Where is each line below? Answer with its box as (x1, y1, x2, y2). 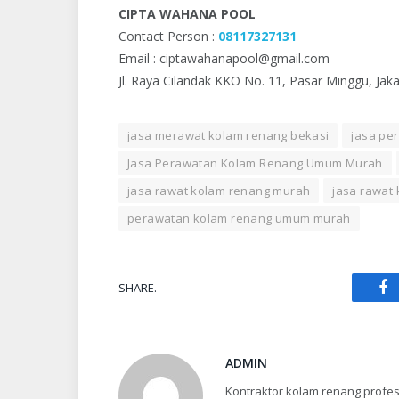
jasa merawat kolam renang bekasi (127, 127, 330, 143)
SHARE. (118, 279, 157, 296)
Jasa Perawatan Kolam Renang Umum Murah (127, 155, 383, 171)
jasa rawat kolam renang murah (127, 183, 311, 199)
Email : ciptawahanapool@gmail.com (118, 50, 330, 67)
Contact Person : (118, 28, 218, 45)
